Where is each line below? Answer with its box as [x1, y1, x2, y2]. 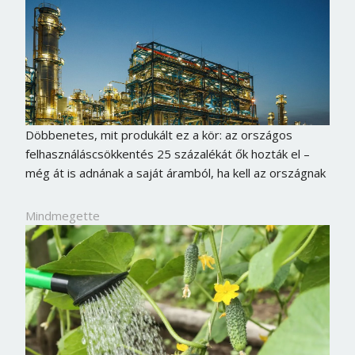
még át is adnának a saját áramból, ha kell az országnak [25, 165, 326, 181]
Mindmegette [25, 208, 100, 224]
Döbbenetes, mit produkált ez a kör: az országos [25, 127, 292, 143]
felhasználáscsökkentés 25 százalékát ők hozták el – [25, 146, 310, 162]
